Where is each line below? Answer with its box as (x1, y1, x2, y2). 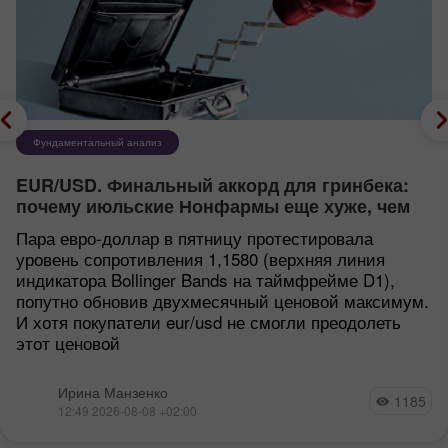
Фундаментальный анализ (33, 135, 162, 150)
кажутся (16, 214, 88, 241)
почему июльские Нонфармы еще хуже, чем (16, 193, 410, 220)
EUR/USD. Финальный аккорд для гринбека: (16, 172, 409, 199)
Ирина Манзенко (58, 382, 168, 403)
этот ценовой (16, 330, 120, 356)
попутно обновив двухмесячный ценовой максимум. (16, 288, 429, 314)
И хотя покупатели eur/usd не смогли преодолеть (16, 309, 401, 335)
